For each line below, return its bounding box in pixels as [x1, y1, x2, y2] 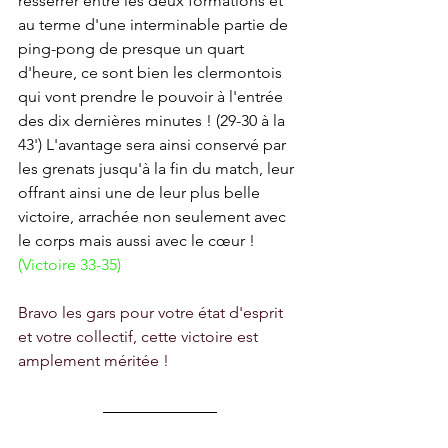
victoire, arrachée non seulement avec [18, 207, 290, 227]
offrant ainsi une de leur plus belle [18, 183, 264, 203]
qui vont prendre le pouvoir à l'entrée [18, 87, 287, 107]
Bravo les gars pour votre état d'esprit [18, 303, 287, 323]
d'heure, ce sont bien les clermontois [18, 63, 286, 83]
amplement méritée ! [18, 351, 169, 371]
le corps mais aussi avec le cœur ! [18, 231, 259, 251]
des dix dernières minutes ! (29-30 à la [18, 111, 289, 131]
